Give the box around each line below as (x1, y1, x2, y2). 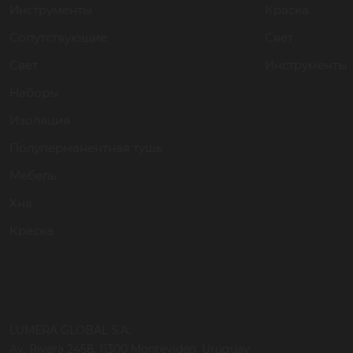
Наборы (9, 85, 59, 100)
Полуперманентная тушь (9, 140, 162, 155)
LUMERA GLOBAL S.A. (9, 323, 131, 337)
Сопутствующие (9, 30, 107, 45)
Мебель (9, 168, 56, 183)
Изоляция (9, 113, 70, 128)
